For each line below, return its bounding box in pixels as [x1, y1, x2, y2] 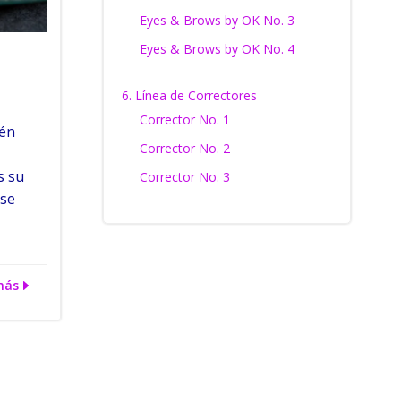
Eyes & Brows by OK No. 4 [139, 40, 294, 57]
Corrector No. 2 [139, 140, 230, 157]
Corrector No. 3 [139, 168, 230, 185]
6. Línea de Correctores [121, 87, 257, 104]
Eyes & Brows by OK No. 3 [139, 12, 294, 29]
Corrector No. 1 [139, 111, 230, 128]
